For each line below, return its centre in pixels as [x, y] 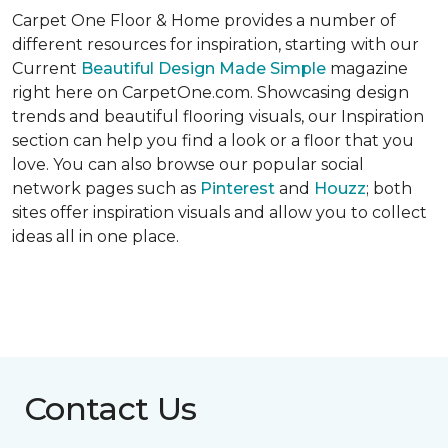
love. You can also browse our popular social [188, 165]
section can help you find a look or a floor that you [213, 141]
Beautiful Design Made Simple [201, 69]
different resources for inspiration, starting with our [215, 45]
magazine [367, 69]
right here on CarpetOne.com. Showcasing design [210, 93]
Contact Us [110, 409]
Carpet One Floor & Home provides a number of [204, 21]
